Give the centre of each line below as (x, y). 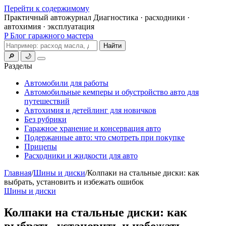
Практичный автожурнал (48, 17)
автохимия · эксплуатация (49, 26)
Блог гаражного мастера (52, 36)
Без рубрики (45, 119)
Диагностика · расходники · (142, 17)
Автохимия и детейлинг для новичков (90, 110)
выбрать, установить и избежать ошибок (74, 182)
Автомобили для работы (66, 83)
